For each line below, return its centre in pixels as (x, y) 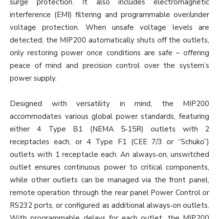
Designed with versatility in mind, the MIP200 (109, 103)
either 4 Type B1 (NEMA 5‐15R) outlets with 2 (109, 129)
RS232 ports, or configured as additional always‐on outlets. (109, 205)
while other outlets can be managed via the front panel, (109, 180)
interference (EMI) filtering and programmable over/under (109, 14)
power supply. (33, 78)
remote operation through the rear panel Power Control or (109, 192)
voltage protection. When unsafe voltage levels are (109, 27)
